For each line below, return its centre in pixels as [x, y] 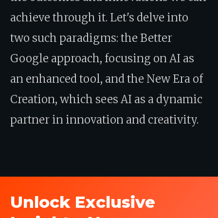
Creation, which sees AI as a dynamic [106, 99]
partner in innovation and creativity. [104, 119]
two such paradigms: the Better [91, 38]
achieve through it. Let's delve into [99, 17]
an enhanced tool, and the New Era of [107, 79]
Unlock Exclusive [83, 202]
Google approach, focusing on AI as [102, 58]
